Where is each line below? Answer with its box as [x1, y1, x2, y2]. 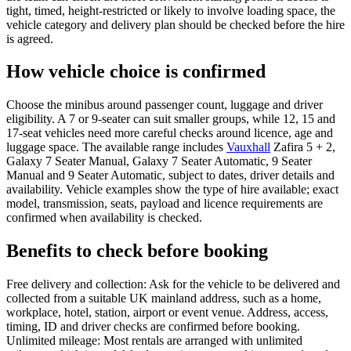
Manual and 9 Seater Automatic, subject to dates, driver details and [6, 168, 335, 183]
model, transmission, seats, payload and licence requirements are [6, 197, 323, 211]
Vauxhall [226, 140, 270, 154]
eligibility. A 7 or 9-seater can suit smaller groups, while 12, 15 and [6, 112, 335, 126]
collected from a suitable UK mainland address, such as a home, [6, 291, 321, 306]
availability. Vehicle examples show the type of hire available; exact [6, 183, 338, 197]
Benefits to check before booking [6, 241, 268, 262]
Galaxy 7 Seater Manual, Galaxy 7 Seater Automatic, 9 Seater [6, 154, 312, 168]
